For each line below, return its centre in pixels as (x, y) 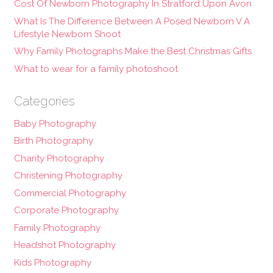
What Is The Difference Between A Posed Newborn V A (132, 21)
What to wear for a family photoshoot (96, 69)
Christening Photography (68, 176)
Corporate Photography (66, 211)
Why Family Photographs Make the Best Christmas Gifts (133, 51)
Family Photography (57, 228)
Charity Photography (59, 158)
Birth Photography (53, 141)
